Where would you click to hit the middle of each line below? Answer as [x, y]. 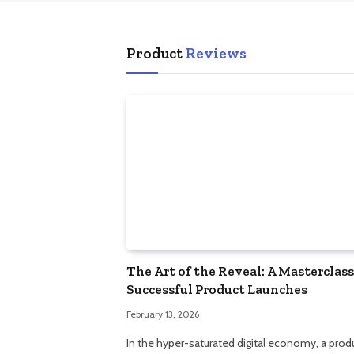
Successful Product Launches [217, 290]
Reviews [216, 53]
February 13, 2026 [163, 314]
